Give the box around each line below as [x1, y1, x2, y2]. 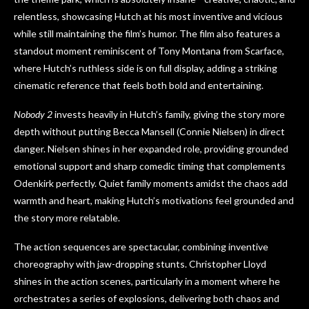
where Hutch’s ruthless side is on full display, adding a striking [14, 62, 277, 74]
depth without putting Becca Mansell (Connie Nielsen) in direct [14, 126, 285, 138]
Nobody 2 [14, 108, 52, 121]
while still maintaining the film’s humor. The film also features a [14, 28, 280, 40]
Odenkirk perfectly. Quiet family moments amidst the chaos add [14, 177, 288, 190]
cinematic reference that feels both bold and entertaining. [14, 79, 263, 92]
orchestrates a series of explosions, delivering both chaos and [14, 292, 279, 305]
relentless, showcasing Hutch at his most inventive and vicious [14, 10, 283, 23]
